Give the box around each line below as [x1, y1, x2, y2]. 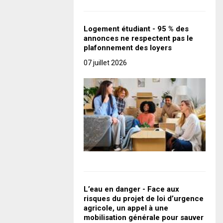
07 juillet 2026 [84, 59, 127, 67]
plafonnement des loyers [84, 43, 172, 53]
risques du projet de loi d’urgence [84, 194, 204, 204]
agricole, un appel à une [84, 204, 168, 213]
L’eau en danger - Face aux [84, 185, 179, 194]
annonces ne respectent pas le [84, 34, 193, 43]
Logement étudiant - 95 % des [84, 24, 189, 34]
